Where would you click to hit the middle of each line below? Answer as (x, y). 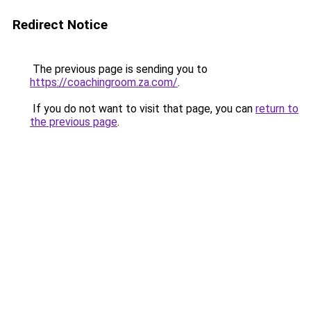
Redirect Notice (60, 25)
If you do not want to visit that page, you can (143, 109)
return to (277, 109)
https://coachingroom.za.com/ (104, 82)
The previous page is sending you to (119, 69)
